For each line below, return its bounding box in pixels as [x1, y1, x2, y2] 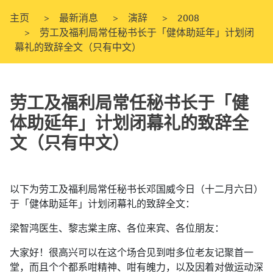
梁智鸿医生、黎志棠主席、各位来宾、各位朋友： [10, 222, 224, 234]
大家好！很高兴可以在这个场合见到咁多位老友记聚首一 [10, 247, 253, 258]
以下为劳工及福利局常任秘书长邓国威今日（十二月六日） [10, 183, 263, 195]
